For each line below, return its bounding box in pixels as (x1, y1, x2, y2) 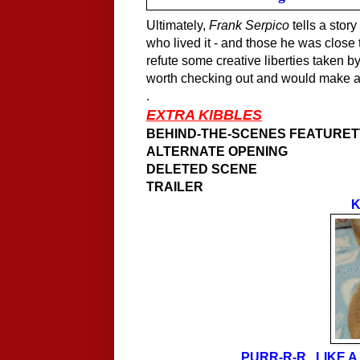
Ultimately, (146, 18, 209, 33)
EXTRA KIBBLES (146, 107, 262, 124)
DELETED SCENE (146, 162, 257, 177)
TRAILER (146, 180, 203, 194)
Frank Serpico (209, 18, 289, 33)
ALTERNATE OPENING (146, 145, 288, 159)
